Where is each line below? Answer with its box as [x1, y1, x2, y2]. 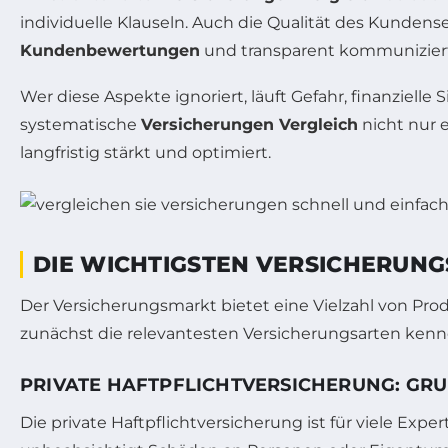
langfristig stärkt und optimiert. [20, 142, 271, 162]
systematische [20, 114, 141, 134]
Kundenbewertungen [20, 40, 200, 60]
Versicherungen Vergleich [141, 114, 358, 134]
